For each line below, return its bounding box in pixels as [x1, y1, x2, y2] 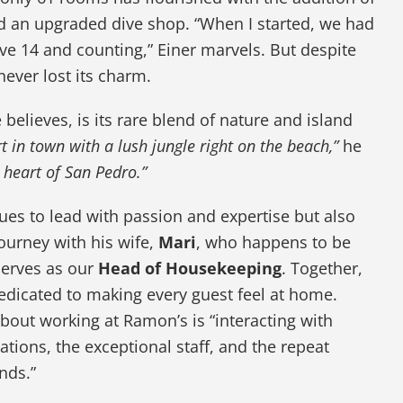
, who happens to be [196, 231, 352, 254]
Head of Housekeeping [98, 257, 282, 280]
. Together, [282, 257, 363, 280]
